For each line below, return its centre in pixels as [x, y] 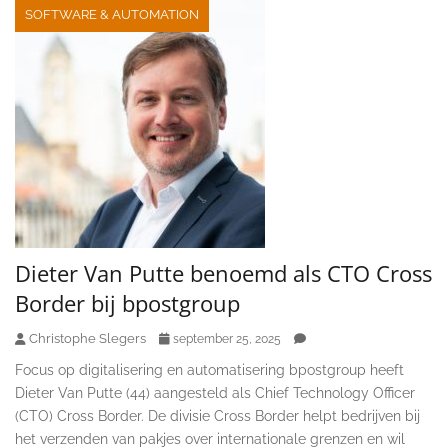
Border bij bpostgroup [127, 302]
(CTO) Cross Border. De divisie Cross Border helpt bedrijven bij [217, 415]
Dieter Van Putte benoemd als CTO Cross [223, 272]
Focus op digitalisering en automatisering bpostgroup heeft [209, 369]
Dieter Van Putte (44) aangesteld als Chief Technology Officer [215, 392]
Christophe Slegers [87, 338]
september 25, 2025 [227, 338]
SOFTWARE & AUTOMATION [112, 14]
